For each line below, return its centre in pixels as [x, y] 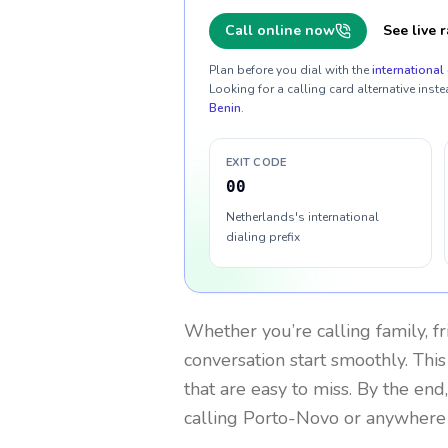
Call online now [280, 30]
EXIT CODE [256, 162]
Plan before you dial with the [289, 70]
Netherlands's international [302, 217]
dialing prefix [263, 237]
